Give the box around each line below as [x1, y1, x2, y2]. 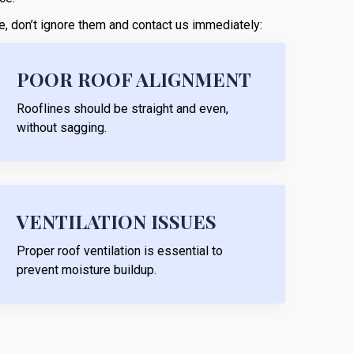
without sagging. [17, 119, 107, 135]
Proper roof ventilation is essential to [17, 243, 223, 258]
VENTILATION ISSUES [17, 208, 217, 234]
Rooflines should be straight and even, [17, 100, 228, 116]
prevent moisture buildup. [17, 262, 156, 277]
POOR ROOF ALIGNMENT [17, 66, 251, 92]
